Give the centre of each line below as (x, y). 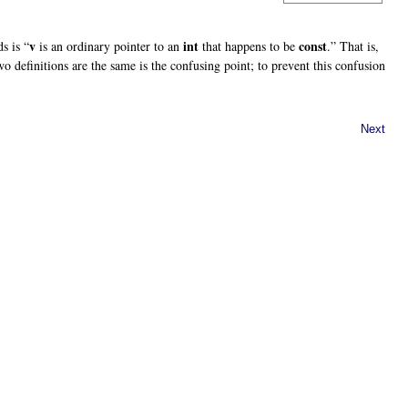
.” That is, (353, 46)
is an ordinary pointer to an (109, 46)
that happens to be (249, 46)
